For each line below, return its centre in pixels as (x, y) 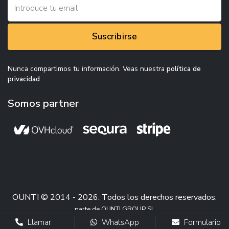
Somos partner (43, 103)
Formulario (201, 222)
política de (184, 68)
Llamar (39, 222)
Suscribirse (114, 37)
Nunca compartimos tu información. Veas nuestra (87, 68)
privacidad (24, 79)
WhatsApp (120, 222)
